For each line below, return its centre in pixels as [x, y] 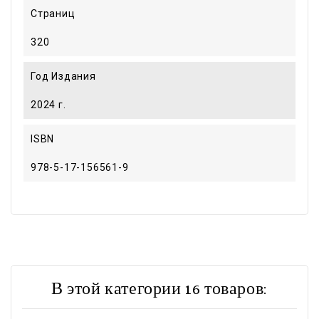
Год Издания [63, 76]
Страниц [53, 13]
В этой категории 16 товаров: [159, 290]
